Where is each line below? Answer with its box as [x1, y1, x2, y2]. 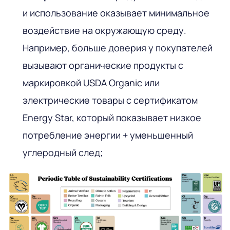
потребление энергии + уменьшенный [23, 128, 193, 141]
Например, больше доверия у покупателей [23, 41, 213, 54]
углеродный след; [23, 146, 103, 159]
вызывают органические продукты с [23, 59, 183, 71]
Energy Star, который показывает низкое [23, 111, 201, 124]
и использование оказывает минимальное [23, 6, 209, 19]
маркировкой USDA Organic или [23, 76, 160, 89]
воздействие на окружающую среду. [23, 24, 186, 36]
